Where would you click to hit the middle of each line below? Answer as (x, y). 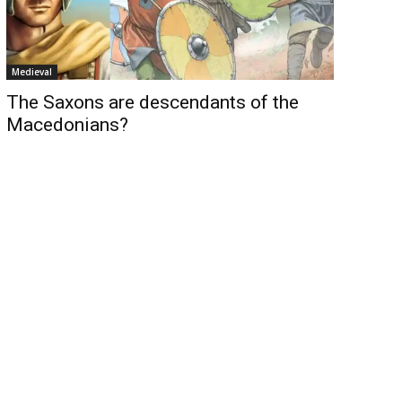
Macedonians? (67, 124)
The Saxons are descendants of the (152, 102)
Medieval (31, 71)
